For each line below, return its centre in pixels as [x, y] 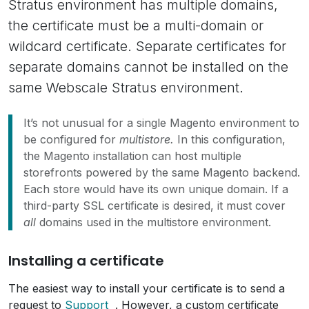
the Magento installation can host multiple [132, 156]
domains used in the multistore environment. [153, 222]
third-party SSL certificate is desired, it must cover [154, 206]
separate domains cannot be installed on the [148, 67]
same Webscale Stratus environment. [126, 88]
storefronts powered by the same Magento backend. [162, 172]
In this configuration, [230, 139]
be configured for [71, 139]
